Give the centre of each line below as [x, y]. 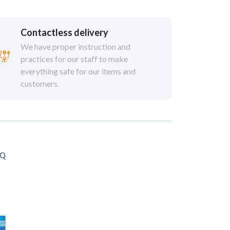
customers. [40, 84]
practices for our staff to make [74, 59]
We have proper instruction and [76, 47]
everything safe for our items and [78, 71]
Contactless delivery [65, 33]
